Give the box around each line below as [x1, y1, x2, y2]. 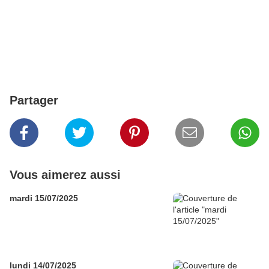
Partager [10, 94, 58, 107]
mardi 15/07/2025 [10, 193, 78, 204]
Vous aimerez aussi [10, 168, 121, 182]
